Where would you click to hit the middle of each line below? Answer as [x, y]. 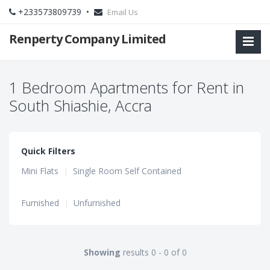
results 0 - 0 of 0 [153, 252]
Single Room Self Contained [127, 171]
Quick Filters [48, 151]
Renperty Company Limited [87, 39]
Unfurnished [97, 203]
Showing [102, 252]
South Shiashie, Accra [80, 105]
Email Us [123, 12]
